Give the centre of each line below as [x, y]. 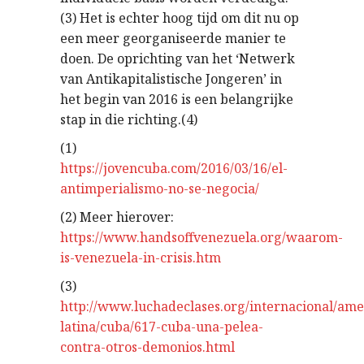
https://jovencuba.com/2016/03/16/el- [174, 168]
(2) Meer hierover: [117, 217]
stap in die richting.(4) [129, 119]
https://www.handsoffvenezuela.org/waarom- [201, 237]
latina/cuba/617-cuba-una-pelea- [162, 327]
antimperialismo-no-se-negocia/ [160, 188]
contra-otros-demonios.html [147, 347]
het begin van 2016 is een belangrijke [177, 99]
